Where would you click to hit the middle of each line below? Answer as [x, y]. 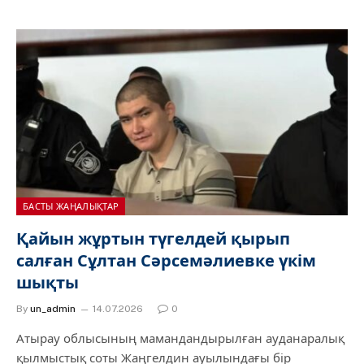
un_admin [53, 309]
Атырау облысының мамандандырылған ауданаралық [180, 338]
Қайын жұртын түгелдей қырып [153, 239]
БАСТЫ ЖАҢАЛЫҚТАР [71, 206]
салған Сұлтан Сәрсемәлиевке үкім [166, 261]
